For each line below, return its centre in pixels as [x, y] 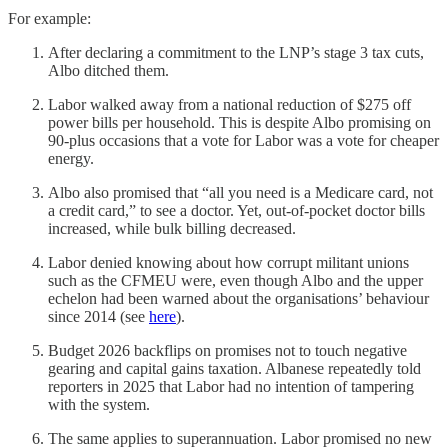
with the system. [99, 404]
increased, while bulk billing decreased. [172, 228]
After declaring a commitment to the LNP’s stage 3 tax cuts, [236, 52]
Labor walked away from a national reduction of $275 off [229, 104]
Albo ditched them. [108, 70]
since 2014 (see [98, 316]
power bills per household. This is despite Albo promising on [239, 122]
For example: [49, 18]
